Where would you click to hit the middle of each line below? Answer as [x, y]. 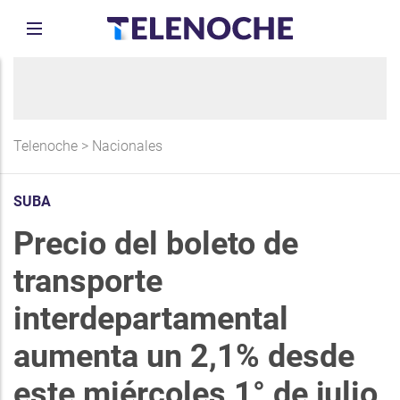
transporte [88, 281]
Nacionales [127, 146]
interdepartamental [151, 319]
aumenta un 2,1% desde [184, 356]
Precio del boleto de [156, 244]
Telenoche [46, 146]
